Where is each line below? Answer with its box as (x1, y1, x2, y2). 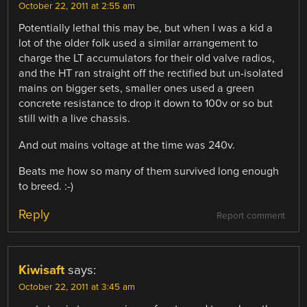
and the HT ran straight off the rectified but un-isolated (19, 66, 284, 81)
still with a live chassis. (19, 112, 131, 126)
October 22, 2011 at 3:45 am (19, 281, 136, 293)
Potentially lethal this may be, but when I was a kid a (19, 21, 273, 36)
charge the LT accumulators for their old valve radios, (19, 51, 275, 66)
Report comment (216, 210, 285, 221)
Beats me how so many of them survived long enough (19, 164, 280, 178)
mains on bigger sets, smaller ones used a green (19, 82, 255, 96)
